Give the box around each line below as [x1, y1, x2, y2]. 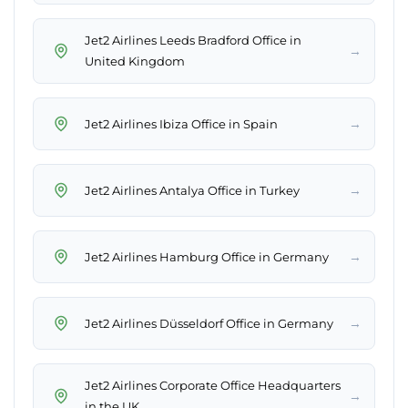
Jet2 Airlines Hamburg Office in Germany [85, 249, 329, 264]
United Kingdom [85, 54, 185, 69]
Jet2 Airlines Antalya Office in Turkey [85, 182, 300, 198]
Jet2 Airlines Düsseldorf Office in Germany [85, 315, 333, 331]
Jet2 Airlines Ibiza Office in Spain [85, 116, 278, 131]
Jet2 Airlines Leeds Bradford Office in [85, 33, 301, 48]
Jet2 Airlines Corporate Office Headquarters [85, 378, 341, 393]
